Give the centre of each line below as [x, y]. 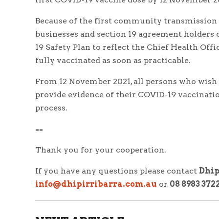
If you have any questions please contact [117, 171]
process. [51, 108]
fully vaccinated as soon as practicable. [113, 60]
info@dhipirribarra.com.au [96, 184]
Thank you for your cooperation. [101, 150]
